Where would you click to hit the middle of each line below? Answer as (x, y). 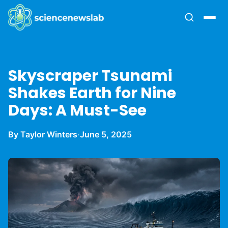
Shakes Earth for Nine (92, 93)
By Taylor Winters (43, 134)
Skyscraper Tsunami (90, 76)
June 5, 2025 (106, 134)
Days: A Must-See (77, 110)
